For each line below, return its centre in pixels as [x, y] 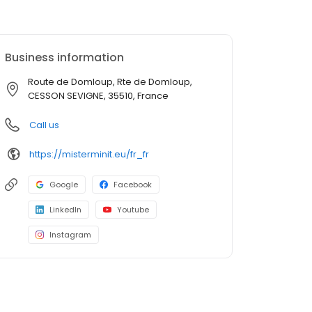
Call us [44, 125]
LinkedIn [65, 210]
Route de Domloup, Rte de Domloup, [110, 82]
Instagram [70, 235]
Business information [64, 58]
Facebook [133, 185]
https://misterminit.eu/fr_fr [89, 154]
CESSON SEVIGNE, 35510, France [98, 96]
